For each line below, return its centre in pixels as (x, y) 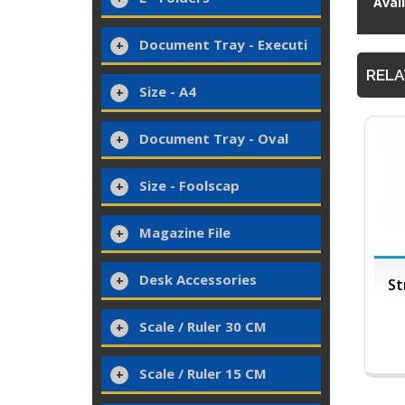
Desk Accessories (198, 279)
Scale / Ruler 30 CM (203, 326)
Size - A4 (168, 91)
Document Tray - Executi (223, 44)
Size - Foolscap (189, 185)
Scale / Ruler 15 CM (203, 373)
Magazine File (185, 232)
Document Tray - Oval (214, 138)
